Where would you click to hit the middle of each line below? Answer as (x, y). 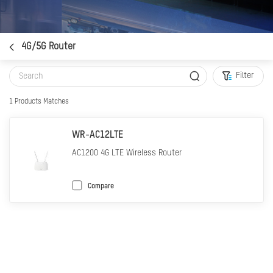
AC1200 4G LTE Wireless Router (127, 153)
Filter (245, 75)
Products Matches (41, 101)
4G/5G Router (48, 47)
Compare (101, 186)
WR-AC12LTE (97, 135)
